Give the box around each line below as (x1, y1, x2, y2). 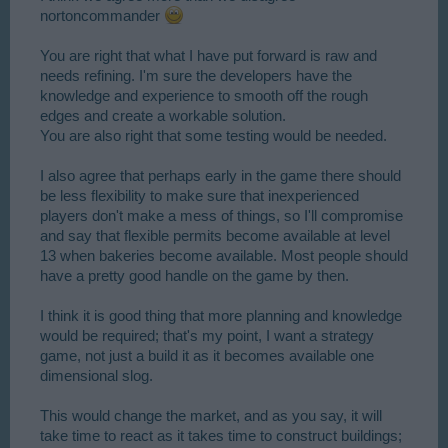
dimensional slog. (40, 368, 153, 385)
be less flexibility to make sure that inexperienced (40, 188, 359, 205)
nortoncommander (40, 8, 164, 25)
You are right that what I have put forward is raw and (40, 48, 377, 65)
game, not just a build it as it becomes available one (40, 348, 374, 365)
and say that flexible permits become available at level (40, 228, 390, 245)
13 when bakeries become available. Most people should (40, 248, 408, 265)
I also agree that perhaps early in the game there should (40, 168, 401, 185)
